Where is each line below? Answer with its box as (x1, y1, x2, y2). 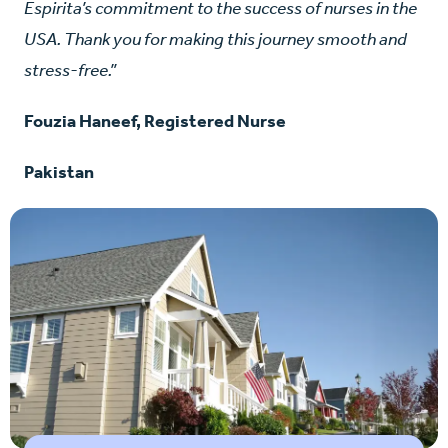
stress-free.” (24, 59, 116, 82)
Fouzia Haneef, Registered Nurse (24, 110, 286, 133)
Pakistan (24, 161, 94, 184)
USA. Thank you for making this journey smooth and (24, 28, 407, 51)
